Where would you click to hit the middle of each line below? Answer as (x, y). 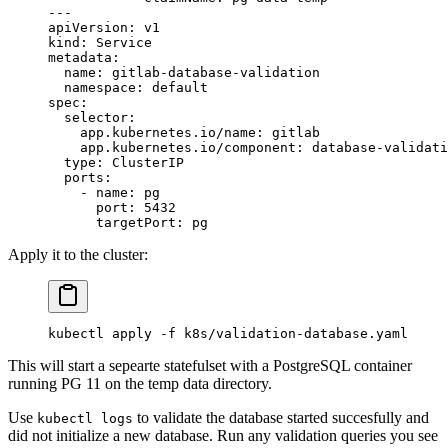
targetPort (112, 222)
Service (124, 42)
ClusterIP (148, 162)
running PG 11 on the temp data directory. (140, 383)
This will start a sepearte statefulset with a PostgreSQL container (210, 365)
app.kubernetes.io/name (152, 132)
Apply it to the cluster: (78, 254)
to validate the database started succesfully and (281, 417)
